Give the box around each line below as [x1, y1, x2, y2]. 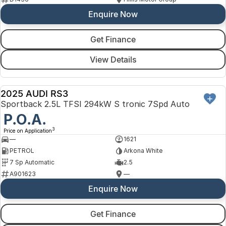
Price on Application [4, 127, 52, 134]
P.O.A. [4, 110, 46, 128]
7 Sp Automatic [10, 158, 54, 166]
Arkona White [123, 147, 162, 155]
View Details [89, 54, 137, 65]
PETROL [10, 147, 34, 155]
